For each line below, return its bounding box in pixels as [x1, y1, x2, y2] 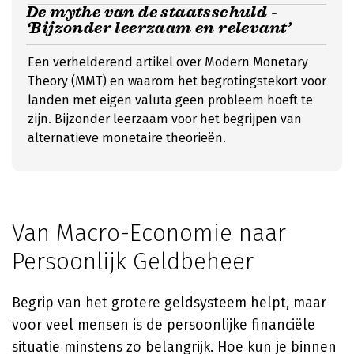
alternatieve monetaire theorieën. [28, 130, 226, 145]
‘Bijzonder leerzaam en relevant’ [26, 18, 296, 38]
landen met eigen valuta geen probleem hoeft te [28, 92, 313, 107]
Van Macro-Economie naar [12, 219, 286, 247]
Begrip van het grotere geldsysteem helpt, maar [12, 294, 326, 311]
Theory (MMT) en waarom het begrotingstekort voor [28, 73, 326, 88]
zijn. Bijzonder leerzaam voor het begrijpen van [28, 111, 302, 126]
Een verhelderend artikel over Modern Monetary [28, 55, 308, 70]
